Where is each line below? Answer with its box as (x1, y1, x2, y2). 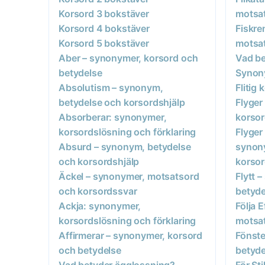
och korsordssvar (59, 185, 137, 197)
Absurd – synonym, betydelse (59, 140, 191, 153)
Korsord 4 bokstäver (59, 22, 150, 34)
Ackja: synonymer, (59, 199, 141, 212)
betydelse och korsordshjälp (59, 96, 185, 108)
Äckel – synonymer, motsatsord (59, 170, 199, 182)
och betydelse (59, 244, 121, 256)
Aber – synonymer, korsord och (59, 51, 198, 64)
